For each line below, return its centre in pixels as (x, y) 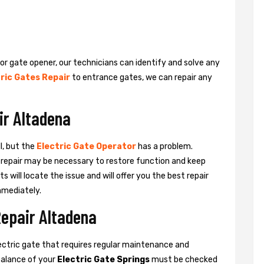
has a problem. (164, 146)
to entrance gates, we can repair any (141, 77)
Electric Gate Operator (86, 146)
